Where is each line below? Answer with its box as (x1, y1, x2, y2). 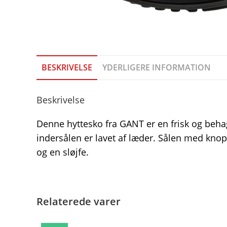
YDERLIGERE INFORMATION (102, 62, 211, 73)
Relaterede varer (36, 195, 121, 208)
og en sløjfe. (36, 146, 89, 158)
